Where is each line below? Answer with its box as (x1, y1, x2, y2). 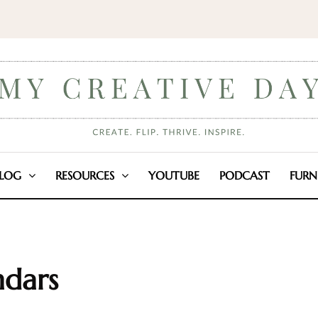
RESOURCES (55, 168, 114, 182)
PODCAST (219, 168, 270, 182)
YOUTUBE (148, 168, 199, 182)
